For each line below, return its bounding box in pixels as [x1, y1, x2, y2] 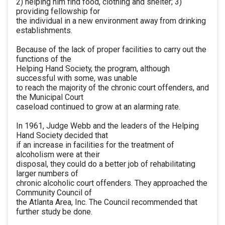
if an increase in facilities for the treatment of [16, 140, 174, 150]
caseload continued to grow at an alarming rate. [16, 102, 180, 112]
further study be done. [16, 207, 92, 217]
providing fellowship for [16, 7, 100, 17]
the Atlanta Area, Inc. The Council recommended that [16, 197, 197, 207]
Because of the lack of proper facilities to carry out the [16, 45, 206, 55]
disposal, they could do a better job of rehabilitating [16, 159, 195, 169]
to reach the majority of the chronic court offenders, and [16, 83, 209, 93]
